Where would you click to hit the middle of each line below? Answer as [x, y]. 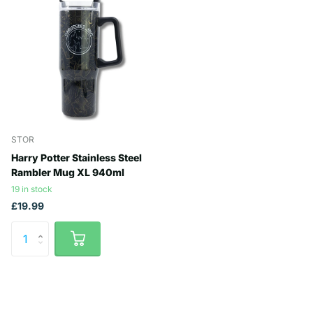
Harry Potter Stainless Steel [77, 157]
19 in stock [32, 189]
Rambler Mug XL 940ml [68, 172]
